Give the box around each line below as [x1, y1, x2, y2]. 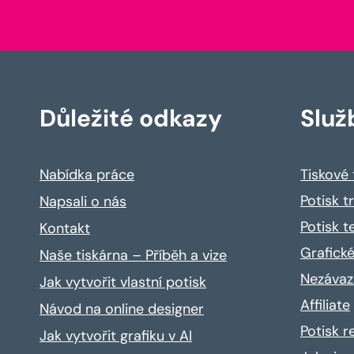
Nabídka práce [40, 164, 134, 184]
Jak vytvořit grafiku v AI [40, 326, 192, 345]
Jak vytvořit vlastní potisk [40, 272, 206, 292]
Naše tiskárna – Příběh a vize [40, 245, 227, 265]
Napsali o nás [40, 191, 126, 211]
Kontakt [40, 218, 90, 238]
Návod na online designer [40, 299, 204, 318]
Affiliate [300, 295, 350, 314]
